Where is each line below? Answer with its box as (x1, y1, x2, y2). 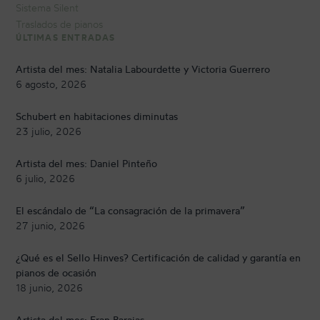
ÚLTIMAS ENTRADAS (16, 32, 116, 44)
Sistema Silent (16, 1, 79, 14)
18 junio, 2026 (16, 281, 84, 294)
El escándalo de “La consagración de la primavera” (16, 204, 246, 217)
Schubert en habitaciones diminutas (16, 110, 179, 123)
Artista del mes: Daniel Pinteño (16, 157, 158, 170)
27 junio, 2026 (16, 219, 86, 232)
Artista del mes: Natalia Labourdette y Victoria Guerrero (16, 63, 271, 76)
